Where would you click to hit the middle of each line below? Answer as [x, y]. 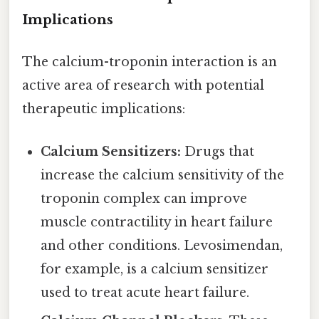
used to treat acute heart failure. [145, 292]
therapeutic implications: [104, 109]
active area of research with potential [143, 86]
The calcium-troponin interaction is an [150, 62]
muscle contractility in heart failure [157, 222]
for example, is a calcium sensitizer [155, 269]
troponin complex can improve [144, 198]
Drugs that [218, 151]
